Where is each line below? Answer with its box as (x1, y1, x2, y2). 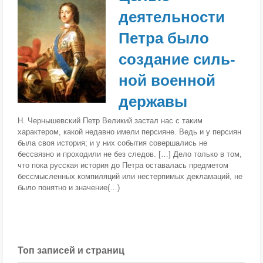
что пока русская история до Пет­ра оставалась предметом (18, 161, 229, 170)
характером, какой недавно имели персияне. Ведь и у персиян (18, 127, 242, 137)
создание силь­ (119, 50, 236, 69)
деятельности (119, 8, 225, 26)
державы (119, 93, 188, 111)
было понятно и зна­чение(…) (18, 183, 120, 193)
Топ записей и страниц (18, 245, 125, 256)
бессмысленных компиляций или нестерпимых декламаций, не (18, 172, 243, 181)
